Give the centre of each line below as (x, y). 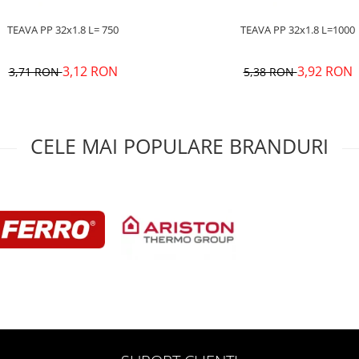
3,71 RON (35, 72)
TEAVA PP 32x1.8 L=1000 (338, 30)
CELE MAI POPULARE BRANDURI (179, 146)
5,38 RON (270, 72)
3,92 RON (325, 71)
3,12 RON (90, 71)
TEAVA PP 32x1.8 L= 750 (110, 30)
